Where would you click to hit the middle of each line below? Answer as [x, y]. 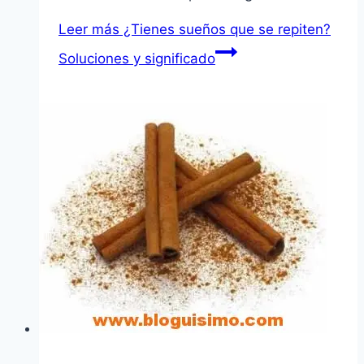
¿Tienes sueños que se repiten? [225, 30]
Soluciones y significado [137, 59]
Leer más [89, 30]
